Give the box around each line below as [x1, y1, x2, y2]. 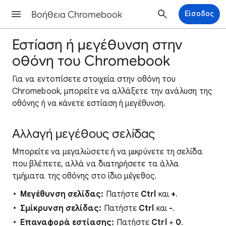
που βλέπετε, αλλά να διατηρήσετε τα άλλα [12, 159, 180, 169]
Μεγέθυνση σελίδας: [20, 189, 104, 199]
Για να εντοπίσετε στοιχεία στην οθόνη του [12, 74, 176, 84]
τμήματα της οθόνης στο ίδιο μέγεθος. [12, 171, 156, 181]
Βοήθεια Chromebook [31, 9, 122, 20]
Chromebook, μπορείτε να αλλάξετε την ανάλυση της [12, 86, 212, 96]
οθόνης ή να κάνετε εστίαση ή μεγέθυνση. [12, 98, 166, 108]
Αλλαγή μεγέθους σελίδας [12, 126, 155, 141]
